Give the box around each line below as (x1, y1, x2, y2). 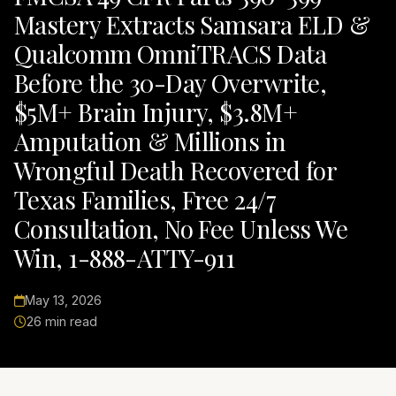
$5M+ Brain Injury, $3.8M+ (14, 95, 298, 129)
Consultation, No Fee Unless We (14, 212, 348, 246)
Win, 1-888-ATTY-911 (14, 241, 235, 275)
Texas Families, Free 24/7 (14, 183, 277, 217)
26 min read (27, 314, 97, 330)
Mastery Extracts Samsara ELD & (14, 8, 370, 42)
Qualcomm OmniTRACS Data (14, 37, 327, 71)
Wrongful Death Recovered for (14, 154, 337, 187)
